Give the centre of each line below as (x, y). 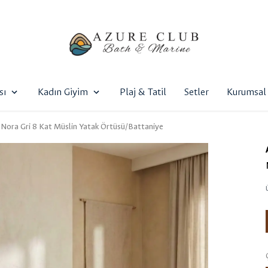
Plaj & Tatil (143, 92)
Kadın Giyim (63, 92)
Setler (197, 92)
